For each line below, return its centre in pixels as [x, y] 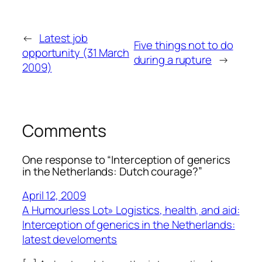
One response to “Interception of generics [126, 160]
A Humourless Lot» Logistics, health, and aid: [131, 210]
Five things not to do [183, 45]
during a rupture [173, 60]
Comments [65, 130]
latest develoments [70, 239]
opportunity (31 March [76, 52]
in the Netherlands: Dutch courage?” [112, 172]
